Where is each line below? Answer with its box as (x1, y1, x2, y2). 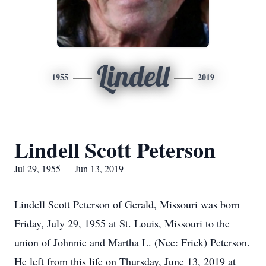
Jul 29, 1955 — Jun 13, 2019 (14, 162, 123, 175)
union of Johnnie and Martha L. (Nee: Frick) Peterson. (14, 235, 250, 249)
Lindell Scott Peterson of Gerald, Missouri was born (14, 197, 240, 211)
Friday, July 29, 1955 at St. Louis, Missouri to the (14, 216, 230, 230)
